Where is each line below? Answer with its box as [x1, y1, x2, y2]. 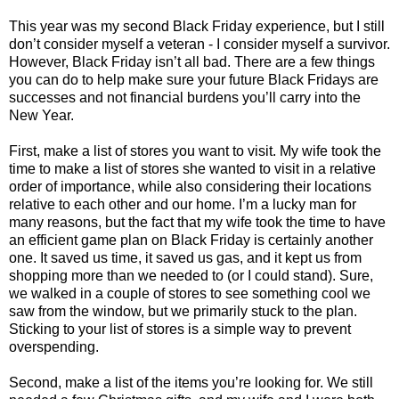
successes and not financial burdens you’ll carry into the [9, 90, 361, 106]
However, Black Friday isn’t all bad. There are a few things [9, 54, 375, 70]
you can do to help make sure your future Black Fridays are [9, 72, 379, 88]
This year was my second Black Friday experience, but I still [9, 19, 385, 35]
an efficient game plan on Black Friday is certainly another [9, 232, 373, 248]
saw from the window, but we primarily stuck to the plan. [9, 304, 357, 320]
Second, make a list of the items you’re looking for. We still [9, 375, 373, 391]
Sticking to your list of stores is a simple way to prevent [9, 322, 351, 338]
